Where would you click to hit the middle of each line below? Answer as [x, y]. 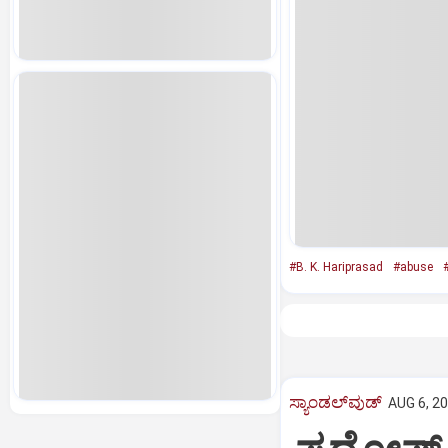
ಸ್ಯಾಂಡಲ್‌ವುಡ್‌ [335, 402]
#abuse [412, 267]
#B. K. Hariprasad [335, 267]
